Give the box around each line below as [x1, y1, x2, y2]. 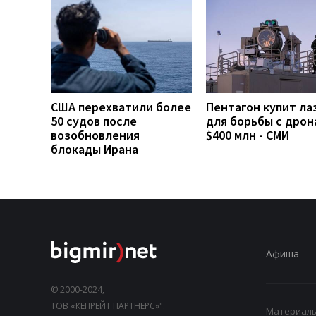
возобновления [51, 126, 140, 143]
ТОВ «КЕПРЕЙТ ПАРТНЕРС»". [51, 299, 165, 312]
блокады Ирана [51, 140, 138, 157]
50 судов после [51, 112, 137, 129]
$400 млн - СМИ [206, 126, 289, 143]
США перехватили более [51, 98, 191, 115]
